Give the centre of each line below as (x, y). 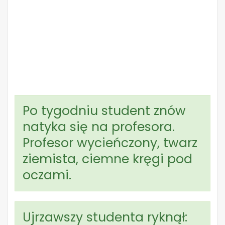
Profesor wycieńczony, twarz (110, 143)
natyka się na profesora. (99, 127)
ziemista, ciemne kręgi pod (107, 159)
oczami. (47, 175)
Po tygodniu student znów (104, 111)
